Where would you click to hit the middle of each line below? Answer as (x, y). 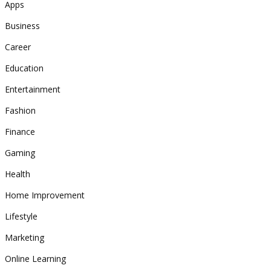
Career (18, 47)
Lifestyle (21, 216)
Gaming (20, 153)
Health (18, 174)
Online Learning (35, 259)
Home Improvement (45, 195)
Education (24, 68)
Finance (20, 132)
